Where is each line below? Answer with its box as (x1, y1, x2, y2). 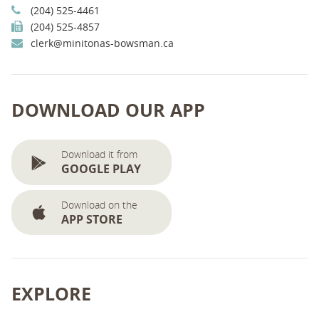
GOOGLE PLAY (61, 161, 141, 177)
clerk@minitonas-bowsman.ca (31, 36, 174, 51)
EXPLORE (11, 281, 91, 305)
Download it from (61, 147, 137, 162)
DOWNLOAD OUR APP (11, 98, 205, 122)
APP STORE (61, 211, 122, 227)
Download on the (61, 197, 137, 211)
